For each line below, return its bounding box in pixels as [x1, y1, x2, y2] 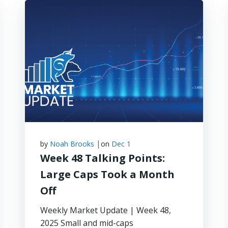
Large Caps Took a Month [40, 167, 175, 181]
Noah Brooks [49, 139, 94, 149]
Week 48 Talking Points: [40, 151, 165, 165]
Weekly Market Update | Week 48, [40, 205, 171, 216]
